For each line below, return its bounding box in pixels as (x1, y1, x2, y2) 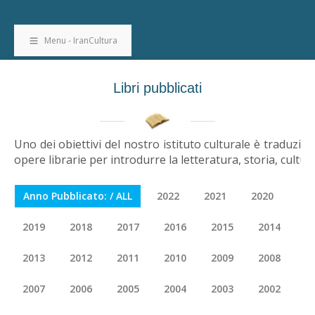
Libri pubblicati (113, 80, 202, 96)
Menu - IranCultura (44, 34, 117, 46)
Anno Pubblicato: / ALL (23, 189, 132, 202)
